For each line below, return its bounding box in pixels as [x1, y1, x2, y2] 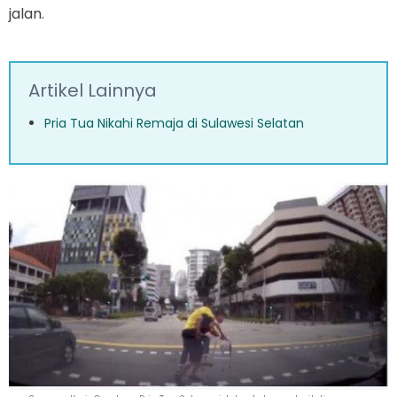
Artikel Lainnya [28, 78, 157, 103]
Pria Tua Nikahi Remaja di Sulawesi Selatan [44, 114, 304, 132]
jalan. [9, 4, 44, 24]
